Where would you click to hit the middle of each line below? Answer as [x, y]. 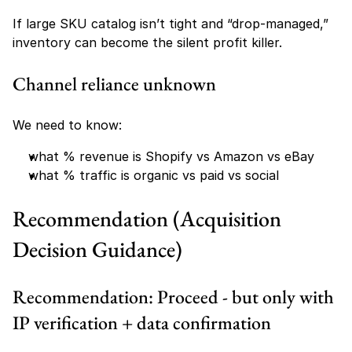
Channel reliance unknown [114, 84]
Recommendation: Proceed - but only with [173, 297]
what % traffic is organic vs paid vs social [154, 175]
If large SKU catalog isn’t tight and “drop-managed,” [170, 24]
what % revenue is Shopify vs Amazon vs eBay [171, 156]
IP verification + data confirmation [142, 323]
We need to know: [67, 125]
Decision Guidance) [97, 249]
